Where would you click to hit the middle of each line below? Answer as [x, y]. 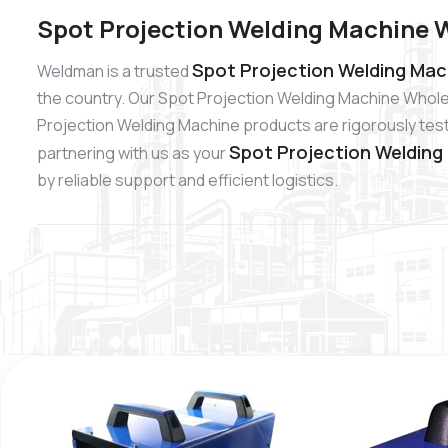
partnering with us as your [133, 153]
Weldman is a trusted [114, 71]
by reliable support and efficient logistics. [187, 180]
